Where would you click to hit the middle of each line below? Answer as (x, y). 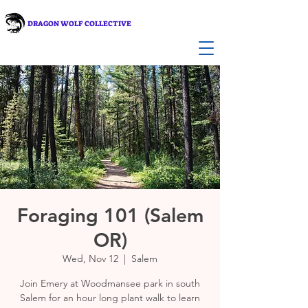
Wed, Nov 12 (90, 258)
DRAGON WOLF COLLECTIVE (79, 23)
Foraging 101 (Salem (110, 215)
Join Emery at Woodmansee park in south (110, 283)
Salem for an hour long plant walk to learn (110, 298)
